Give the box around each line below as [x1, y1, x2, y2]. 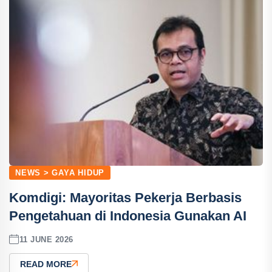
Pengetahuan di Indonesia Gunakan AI [9, 208, 246, 223]
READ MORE [20, 259, 72, 269]
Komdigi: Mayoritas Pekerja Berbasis [9, 190, 242, 205]
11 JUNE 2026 [19, 234, 73, 244]
